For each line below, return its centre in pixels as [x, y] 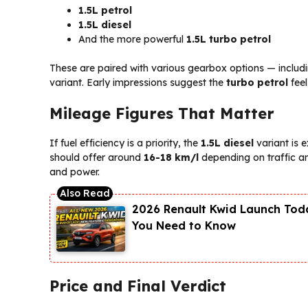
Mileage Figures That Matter [162, 113]
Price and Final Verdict [138, 286]
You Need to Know [184, 225]
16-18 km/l [171, 157]
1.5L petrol [105, 10]
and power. [75, 172]
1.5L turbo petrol [229, 39]
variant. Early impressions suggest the [138, 82]
